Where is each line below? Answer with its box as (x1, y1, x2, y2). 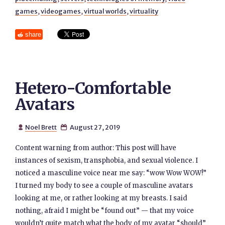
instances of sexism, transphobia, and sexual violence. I (15, 156, 198, 165)
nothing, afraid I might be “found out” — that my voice (15, 206, 194, 215)
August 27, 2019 (68, 123, 121, 131)
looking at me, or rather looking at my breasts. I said (15, 194, 188, 202)
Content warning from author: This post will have (15, 144, 177, 152)
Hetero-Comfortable (15, 78, 171, 98)
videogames (41, 7, 81, 15)
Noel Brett (25, 123, 57, 131)
